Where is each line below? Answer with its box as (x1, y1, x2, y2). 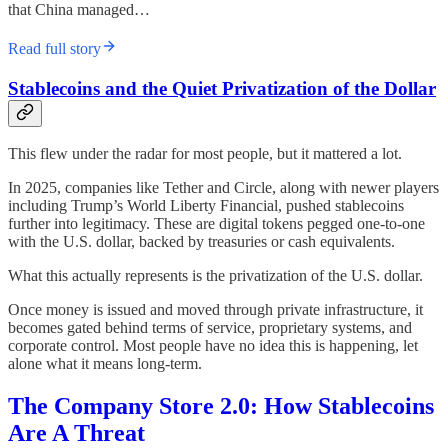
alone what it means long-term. (8, 355, 202, 373)
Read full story (8, 39, 101, 57)
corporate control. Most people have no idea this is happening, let (8, 337, 418, 355)
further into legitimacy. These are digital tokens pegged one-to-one (8, 215, 425, 233)
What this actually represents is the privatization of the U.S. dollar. (8, 267, 423, 285)
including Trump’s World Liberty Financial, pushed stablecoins (8, 197, 404, 215)
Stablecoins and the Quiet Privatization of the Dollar (8, 77, 436, 99)
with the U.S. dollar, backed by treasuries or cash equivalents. (8, 233, 395, 251)
